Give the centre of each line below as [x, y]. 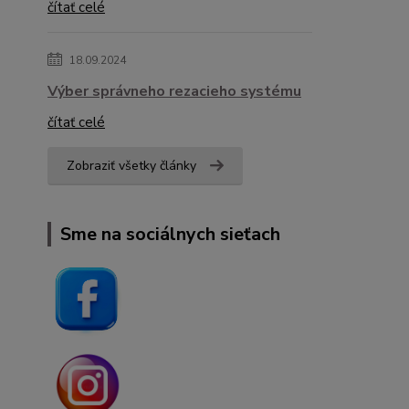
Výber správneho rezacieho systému [174, 92]
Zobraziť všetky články [131, 166]
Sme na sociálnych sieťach [170, 235]
